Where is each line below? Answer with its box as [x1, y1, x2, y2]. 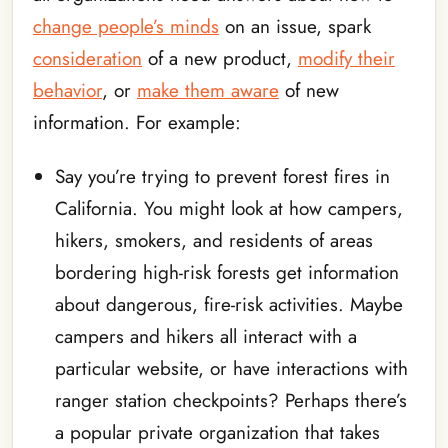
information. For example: [33, 108, 241, 136]
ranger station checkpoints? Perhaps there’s [54, 387, 407, 415]
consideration [33, 44, 142, 72]
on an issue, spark [219, 12, 371, 40]
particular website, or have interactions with [54, 355, 408, 383]
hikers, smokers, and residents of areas [54, 227, 373, 255]
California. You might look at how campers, [54, 195, 403, 223]
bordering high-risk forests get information [54, 259, 399, 287]
